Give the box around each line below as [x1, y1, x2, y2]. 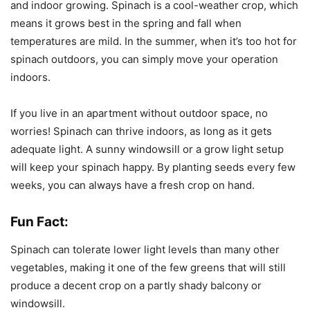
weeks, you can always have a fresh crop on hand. [10, 179, 255, 192]
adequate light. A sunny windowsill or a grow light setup [10, 143, 284, 156]
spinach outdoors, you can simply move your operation [10, 53, 278, 66]
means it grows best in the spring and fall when [10, 17, 241, 30]
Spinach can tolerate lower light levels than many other [10, 243, 280, 257]
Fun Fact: [10, 214, 69, 230]
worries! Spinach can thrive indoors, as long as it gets [10, 125, 272, 138]
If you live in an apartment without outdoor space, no [10, 107, 268, 120]
